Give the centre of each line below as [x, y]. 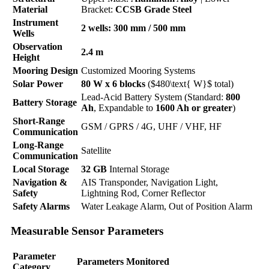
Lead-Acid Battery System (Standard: [153, 97]
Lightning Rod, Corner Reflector [143, 193]
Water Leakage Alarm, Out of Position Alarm [167, 206]
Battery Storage [45, 102]
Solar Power [38, 83]
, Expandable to [125, 107]
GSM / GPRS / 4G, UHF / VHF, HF [151, 126]
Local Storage [41, 169]
